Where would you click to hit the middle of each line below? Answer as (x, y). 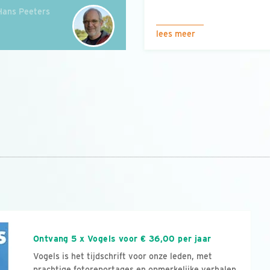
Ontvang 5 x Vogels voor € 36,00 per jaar (122, 239)
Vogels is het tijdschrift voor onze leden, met (122, 256)
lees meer (176, 34)
